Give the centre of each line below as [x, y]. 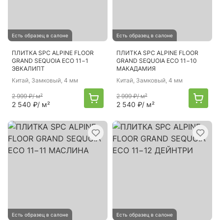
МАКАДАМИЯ [136, 69]
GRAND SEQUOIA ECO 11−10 [157, 61]
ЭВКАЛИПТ [28, 69]
